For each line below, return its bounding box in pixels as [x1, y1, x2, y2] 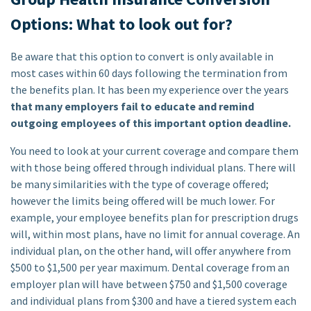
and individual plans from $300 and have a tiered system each [10, 294, 296, 308]
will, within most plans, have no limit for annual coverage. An [10, 227, 300, 241]
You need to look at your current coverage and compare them [10, 144, 299, 158]
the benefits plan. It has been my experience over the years [10, 83, 289, 96]
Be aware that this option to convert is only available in [10, 49, 274, 63]
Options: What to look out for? [10, 13, 233, 35]
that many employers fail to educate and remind [10, 99, 254, 113]
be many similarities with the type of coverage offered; [10, 177, 269, 191]
